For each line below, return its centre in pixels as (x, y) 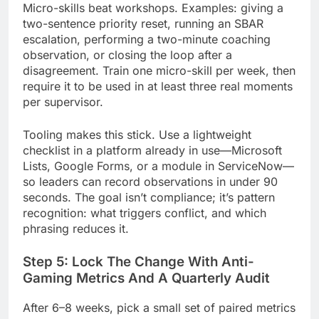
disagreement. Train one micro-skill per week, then (159, 71)
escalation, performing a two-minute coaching (147, 40)
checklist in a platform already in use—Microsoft (152, 151)
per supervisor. (63, 102)
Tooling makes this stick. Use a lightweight (137, 135)
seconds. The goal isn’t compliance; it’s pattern (149, 198)
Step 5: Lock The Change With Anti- (138, 262)
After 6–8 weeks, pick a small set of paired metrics (159, 307)
